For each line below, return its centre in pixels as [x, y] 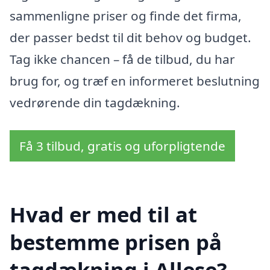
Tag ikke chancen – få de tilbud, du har [122, 59]
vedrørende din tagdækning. [95, 103]
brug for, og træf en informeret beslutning [135, 81]
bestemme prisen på [116, 242]
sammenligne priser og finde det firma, [126, 16]
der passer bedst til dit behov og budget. [130, 38]
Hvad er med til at [103, 214]
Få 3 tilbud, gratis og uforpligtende [122, 146]
